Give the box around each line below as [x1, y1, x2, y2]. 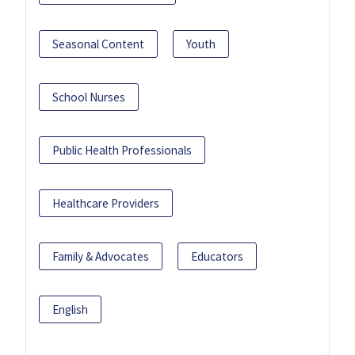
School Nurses [52, 89, 125, 105]
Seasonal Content [52, 36, 144, 52]
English [52, 301, 88, 317]
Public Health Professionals [52, 142, 192, 158]
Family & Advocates [52, 248, 149, 264]
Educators [191, 248, 243, 264]
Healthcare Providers [52, 195, 159, 211]
